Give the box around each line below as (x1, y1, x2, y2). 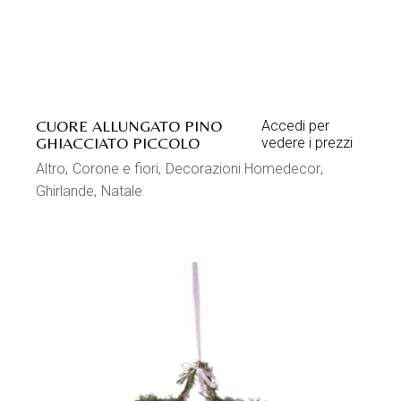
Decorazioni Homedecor (166, 159, 321, 177)
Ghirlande (36, 182, 95, 200)
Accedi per (261, 116, 329, 134)
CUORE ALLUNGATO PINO (36, 115, 223, 135)
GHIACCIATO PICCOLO (36, 132, 200, 152)
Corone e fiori (73, 159, 159, 177)
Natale (101, 182, 143, 200)
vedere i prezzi (261, 133, 353, 151)
